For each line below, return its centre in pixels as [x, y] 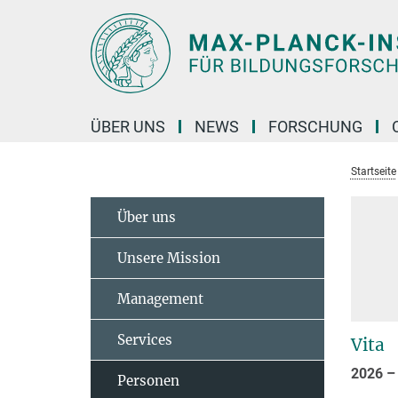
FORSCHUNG [315, 127]
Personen [148, 381]
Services [145, 340]
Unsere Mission [169, 258]
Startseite [373, 171]
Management [160, 299]
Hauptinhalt [41, 16]
